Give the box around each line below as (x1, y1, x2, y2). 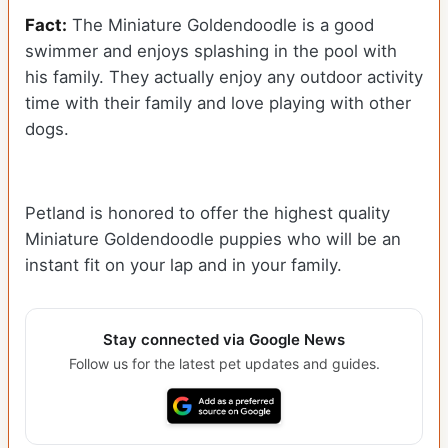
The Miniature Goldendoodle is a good (67, 15, 374, 36)
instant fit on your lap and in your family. (25, 255, 342, 276)
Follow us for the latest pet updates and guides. (68, 355, 380, 373)
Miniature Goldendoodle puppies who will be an (25, 229, 401, 250)
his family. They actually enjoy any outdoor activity (25, 67, 423, 88)
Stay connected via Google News (103, 330, 345, 350)
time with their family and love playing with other (25, 93, 411, 114)
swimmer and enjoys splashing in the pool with (25, 41, 397, 62)
